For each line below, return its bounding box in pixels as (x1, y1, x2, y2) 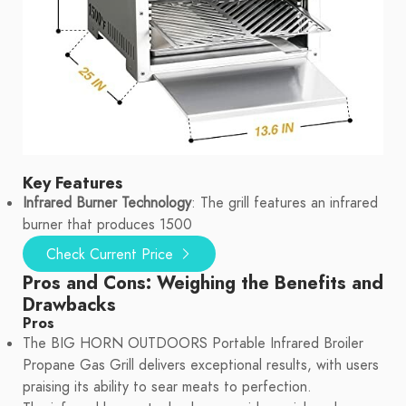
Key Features (23, 171, 122, 195)
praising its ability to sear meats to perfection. (23, 377, 312, 398)
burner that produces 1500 (23, 215, 192, 236)
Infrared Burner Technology (23, 193, 191, 214)
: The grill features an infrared (191, 193, 378, 214)
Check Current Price (46, 245, 178, 266)
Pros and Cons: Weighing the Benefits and (23, 270, 383, 296)
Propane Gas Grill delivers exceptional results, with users (23, 355, 379, 376)
